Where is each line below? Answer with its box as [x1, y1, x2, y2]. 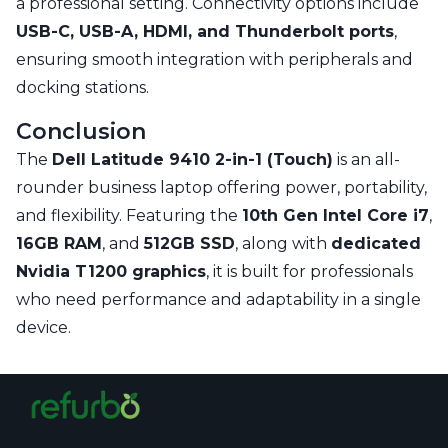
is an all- [333, 150, 400, 170]
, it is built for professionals [206, 262, 413, 282]
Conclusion [16, 118, 146, 146]
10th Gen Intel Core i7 [242, 206, 429, 226]
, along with [235, 234, 331, 254]
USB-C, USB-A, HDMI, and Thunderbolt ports [16, 22, 394, 42]
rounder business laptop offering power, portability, [16, 178, 427, 198]
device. [16, 318, 71, 338]
